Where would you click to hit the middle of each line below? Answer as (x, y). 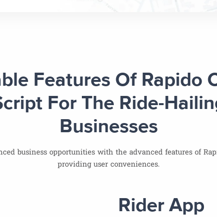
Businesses (108, 127)
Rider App (161, 206)
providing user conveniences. (108, 164)
